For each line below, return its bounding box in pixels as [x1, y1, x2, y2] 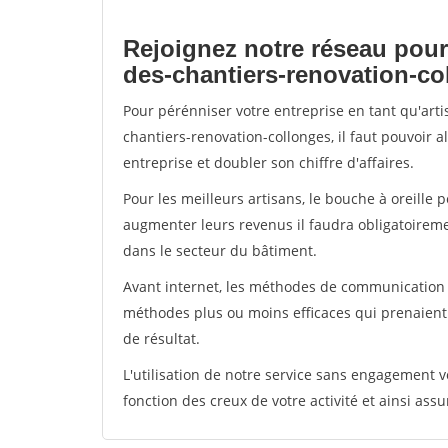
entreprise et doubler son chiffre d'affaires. [123, 153, 414, 172]
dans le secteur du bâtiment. [123, 241, 317, 260]
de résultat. [123, 329, 200, 348]
